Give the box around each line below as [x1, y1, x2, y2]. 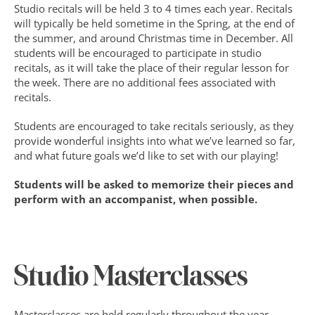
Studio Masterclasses [14, 265, 247, 292]
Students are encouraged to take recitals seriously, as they [14, 119, 294, 133]
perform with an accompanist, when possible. [14, 192, 257, 206]
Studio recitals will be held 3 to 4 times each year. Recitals [14, 1, 292, 15]
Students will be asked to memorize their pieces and [14, 177, 294, 191]
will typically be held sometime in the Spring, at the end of [14, 16, 295, 30]
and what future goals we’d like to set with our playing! [14, 148, 278, 162]
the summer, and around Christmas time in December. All [14, 31, 293, 45]
